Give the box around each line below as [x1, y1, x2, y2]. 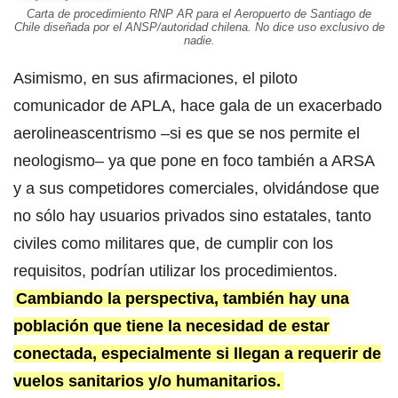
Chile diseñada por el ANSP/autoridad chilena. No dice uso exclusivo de [13, 20, 385, 34]
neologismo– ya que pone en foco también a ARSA [13, 151, 374, 170]
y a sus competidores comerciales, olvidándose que [13, 179, 379, 197]
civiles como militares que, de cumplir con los [13, 234, 333, 252]
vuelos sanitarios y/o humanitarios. [13, 371, 281, 390]
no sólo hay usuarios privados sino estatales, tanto [13, 206, 371, 225]
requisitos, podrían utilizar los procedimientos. [13, 261, 338, 280]
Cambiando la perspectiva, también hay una [16, 289, 349, 307]
